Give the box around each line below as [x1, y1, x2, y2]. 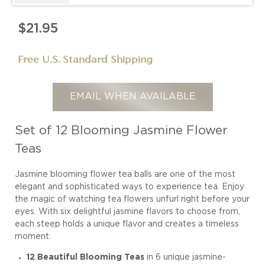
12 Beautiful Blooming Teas [26, 254, 144, 261]
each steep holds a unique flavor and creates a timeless [15, 221, 239, 228]
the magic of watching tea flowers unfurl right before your [15, 196, 250, 203]
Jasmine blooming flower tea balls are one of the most [15, 171, 235, 179]
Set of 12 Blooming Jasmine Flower [15, 125, 228, 136]
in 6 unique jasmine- [144, 254, 226, 261]
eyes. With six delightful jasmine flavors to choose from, [15, 208, 240, 216]
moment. [15, 233, 51, 241]
